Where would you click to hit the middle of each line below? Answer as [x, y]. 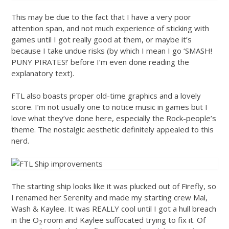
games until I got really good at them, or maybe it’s [101, 39]
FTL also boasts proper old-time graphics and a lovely [106, 96]
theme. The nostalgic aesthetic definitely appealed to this [112, 130]
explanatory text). [43, 73]
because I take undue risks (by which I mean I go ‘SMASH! [112, 50]
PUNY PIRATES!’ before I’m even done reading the [100, 62]
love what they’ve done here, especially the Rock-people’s [114, 118]
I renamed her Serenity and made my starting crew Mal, [109, 198]
